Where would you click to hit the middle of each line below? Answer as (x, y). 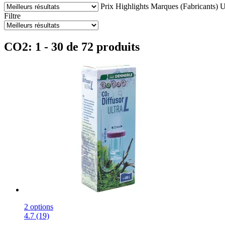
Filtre (12, 16)
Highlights (132, 6)
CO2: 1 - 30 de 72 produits (72, 46)
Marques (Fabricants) (184, 6)
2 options (39, 206)
